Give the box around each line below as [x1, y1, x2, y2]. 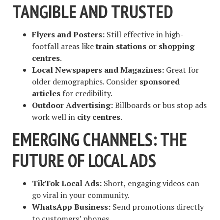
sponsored [139, 76, 180, 87]
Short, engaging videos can [102, 177, 199, 189]
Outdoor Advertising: [32, 99, 113, 110]
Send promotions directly [110, 201, 204, 212]
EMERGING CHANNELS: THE [12, 128, 187, 151]
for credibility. [60, 87, 112, 99]
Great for [164, 64, 199, 75]
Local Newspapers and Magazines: [32, 64, 164, 75]
